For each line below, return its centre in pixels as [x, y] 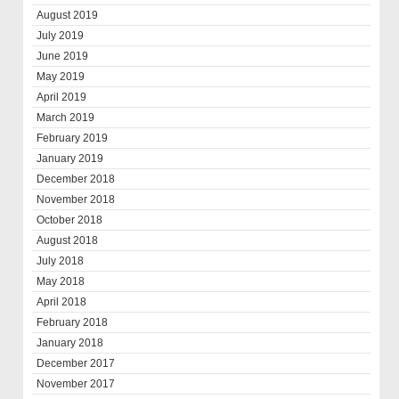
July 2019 [61, 36]
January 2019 [70, 159]
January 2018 [70, 343]
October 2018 [70, 220]
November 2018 [76, 200]
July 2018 [61, 261]
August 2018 [68, 241]
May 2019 [61, 77]
